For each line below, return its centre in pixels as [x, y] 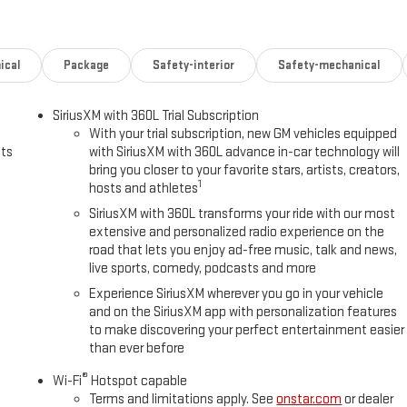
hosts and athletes [144, 188]
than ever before [137, 348]
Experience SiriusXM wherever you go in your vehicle [237, 293]
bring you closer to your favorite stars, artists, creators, [245, 170]
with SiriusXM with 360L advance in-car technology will [245, 152]
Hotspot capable [138, 381]
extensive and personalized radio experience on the [237, 232]
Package [87, 65]
